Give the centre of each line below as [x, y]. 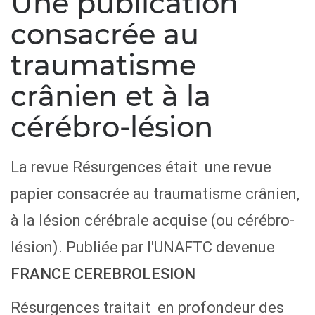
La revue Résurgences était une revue [141, 167]
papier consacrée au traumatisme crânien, [155, 194]
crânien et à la [111, 96]
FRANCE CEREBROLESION [103, 274]
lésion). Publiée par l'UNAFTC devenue [144, 247]
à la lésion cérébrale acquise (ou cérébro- [153, 221]
